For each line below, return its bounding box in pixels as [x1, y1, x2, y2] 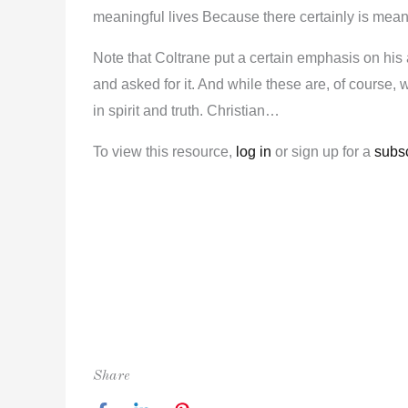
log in [236, 144, 271, 159]
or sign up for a [271, 144, 374, 159]
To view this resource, [93, 144, 236, 159]
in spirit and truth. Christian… [93, 103, 280, 118]
